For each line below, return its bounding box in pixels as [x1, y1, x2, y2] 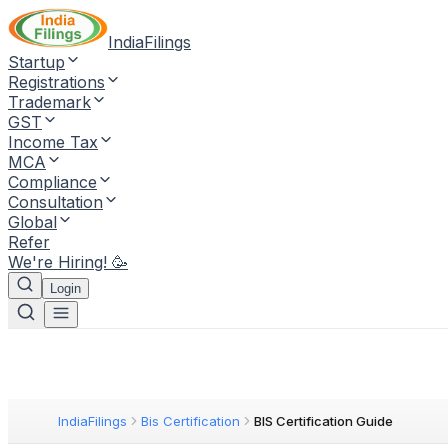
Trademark [8, 92, 91, 112]
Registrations [8, 72, 105, 92]
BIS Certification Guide [254, 413, 393, 429]
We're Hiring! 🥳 [8, 252, 128, 272]
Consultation [8, 192, 103, 212]
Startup [8, 52, 65, 72]
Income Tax [8, 132, 98, 152]
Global [8, 212, 57, 232]
